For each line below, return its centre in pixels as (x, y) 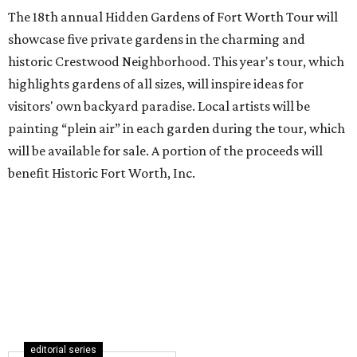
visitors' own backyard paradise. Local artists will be (159, 106)
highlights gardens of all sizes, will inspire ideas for (156, 84)
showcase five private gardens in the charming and (157, 39)
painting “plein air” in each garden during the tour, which (177, 129)
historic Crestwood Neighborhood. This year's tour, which (176, 62)
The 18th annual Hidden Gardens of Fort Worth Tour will (173, 17)
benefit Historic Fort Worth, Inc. (102, 173)
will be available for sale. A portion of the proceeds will (165, 151)
